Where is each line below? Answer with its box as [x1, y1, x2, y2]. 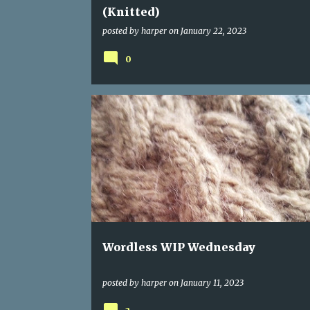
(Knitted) [102, 5, 160, 19]
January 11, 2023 [180, 277, 244, 288]
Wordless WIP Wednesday [102, 240, 255, 254]
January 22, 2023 [180, 26, 246, 36]
